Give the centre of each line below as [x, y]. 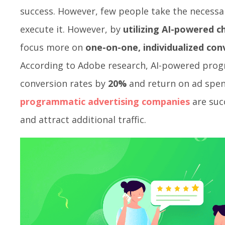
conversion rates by [64, 84]
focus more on [53, 47]
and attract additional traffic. [83, 120]
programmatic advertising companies [105, 102]
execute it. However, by [72, 29]
